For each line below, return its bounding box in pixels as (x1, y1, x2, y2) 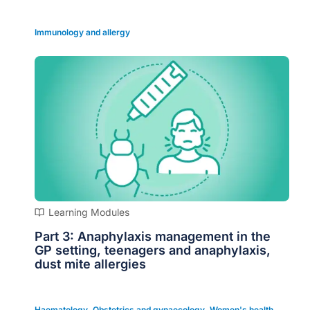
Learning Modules (48, 206, 129, 218)
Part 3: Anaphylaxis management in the (35, 229, 271, 244)
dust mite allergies (35, 257, 146, 272)
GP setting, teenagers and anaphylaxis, (35, 243, 271, 258)
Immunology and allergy (35, 26, 130, 37)
